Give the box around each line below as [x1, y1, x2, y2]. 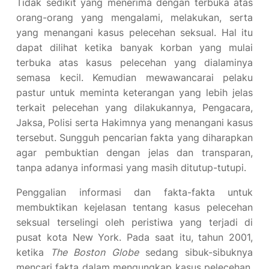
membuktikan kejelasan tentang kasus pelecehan [16, 201, 253, 213]
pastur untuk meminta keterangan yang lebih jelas [16, 86, 253, 98]
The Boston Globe [50, 246, 139, 258]
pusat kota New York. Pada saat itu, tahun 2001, [16, 231, 253, 243]
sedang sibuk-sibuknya [138, 246, 253, 258]
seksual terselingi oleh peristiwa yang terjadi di [16, 216, 253, 228]
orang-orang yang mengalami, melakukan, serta [16, 11, 253, 23]
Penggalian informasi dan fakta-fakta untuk [16, 186, 253, 198]
